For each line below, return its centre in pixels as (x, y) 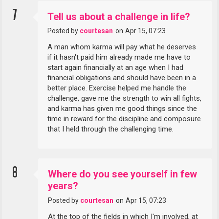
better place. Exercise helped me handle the (117, 88)
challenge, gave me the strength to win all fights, (125, 99)
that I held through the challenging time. (111, 129)
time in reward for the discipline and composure (124, 119)
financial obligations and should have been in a (122, 78)
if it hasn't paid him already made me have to (119, 57)
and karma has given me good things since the (122, 109)
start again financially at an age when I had (116, 68)
